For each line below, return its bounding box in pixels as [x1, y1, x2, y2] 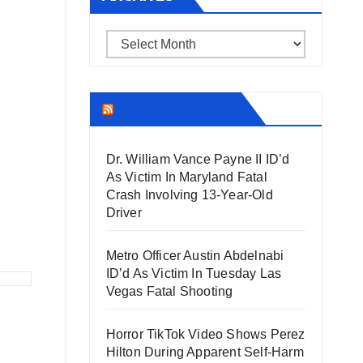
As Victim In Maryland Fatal [105, 170, 267, 184]
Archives [105, 34, 156, 48]
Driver [105, 206, 142, 220]
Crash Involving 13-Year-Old [105, 188, 273, 202]
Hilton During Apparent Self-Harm [105, 345, 304, 359]
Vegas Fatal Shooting [105, 284, 233, 298]
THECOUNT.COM [116, 100, 235, 117]
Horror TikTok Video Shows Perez [105, 327, 305, 341]
